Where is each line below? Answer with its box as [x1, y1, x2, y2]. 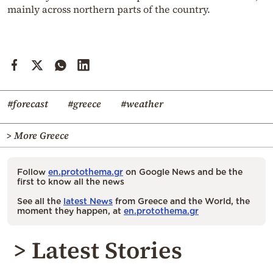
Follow [17, 167, 48, 177]
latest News [63, 196, 113, 206]
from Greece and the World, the [113, 196, 250, 206]
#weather [121, 97, 163, 111]
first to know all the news [17, 177, 124, 186]
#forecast [7, 97, 48, 111]
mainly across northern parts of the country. [7, 2, 210, 16]
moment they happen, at [17, 206, 124, 216]
